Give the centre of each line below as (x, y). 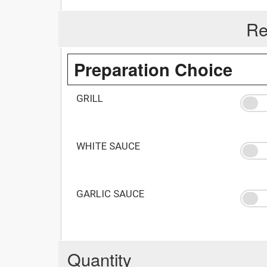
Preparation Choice (153, 69)
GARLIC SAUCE (110, 193)
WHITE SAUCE (108, 146)
